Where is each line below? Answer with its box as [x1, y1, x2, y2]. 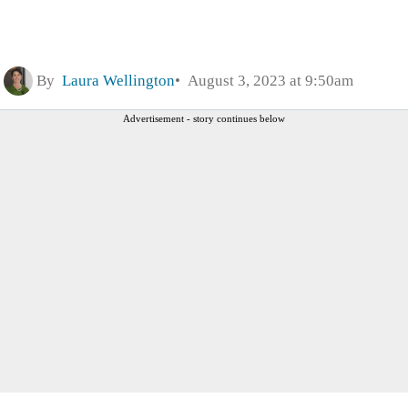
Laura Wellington [62, 71, 175, 89]
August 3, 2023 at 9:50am [180, 71, 353, 89]
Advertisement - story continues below [123, 112, 285, 124]
